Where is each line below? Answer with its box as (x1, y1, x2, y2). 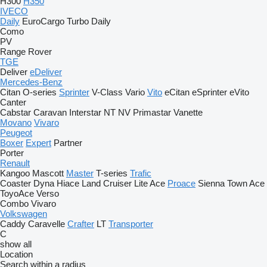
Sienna (198, 178, 225, 188)
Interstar (69, 107, 101, 117)
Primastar (133, 107, 171, 117)
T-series (96, 168, 128, 178)
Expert (26, 138, 51, 148)
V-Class (92, 87, 123, 97)
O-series (23, 87, 57, 97)
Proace (167, 178, 195, 188)
